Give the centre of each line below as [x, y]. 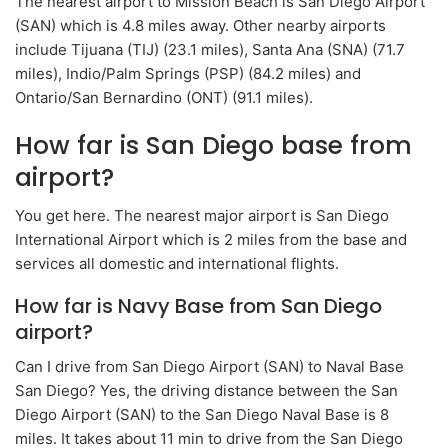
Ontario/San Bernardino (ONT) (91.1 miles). [164, 97]
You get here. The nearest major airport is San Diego [202, 215]
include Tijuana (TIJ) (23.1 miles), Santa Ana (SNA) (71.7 [210, 49]
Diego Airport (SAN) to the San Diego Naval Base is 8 [202, 414]
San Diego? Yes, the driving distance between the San [206, 390]
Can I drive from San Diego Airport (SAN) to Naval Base [209, 366]
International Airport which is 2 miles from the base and [211, 239]
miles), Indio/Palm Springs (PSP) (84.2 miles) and [188, 73]
